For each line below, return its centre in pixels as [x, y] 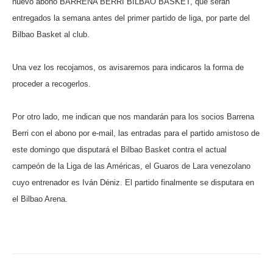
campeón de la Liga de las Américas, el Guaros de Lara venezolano [131, 166]
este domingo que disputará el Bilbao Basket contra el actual [119, 150]
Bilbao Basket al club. [51, 35]
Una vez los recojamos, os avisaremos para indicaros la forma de [128, 68]
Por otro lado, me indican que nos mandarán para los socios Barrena [133, 117]
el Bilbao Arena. [40, 199]
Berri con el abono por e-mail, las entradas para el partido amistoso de [136, 133]
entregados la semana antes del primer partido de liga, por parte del [131, 18]
